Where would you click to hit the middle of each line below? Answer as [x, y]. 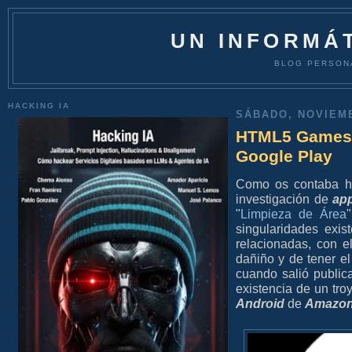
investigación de [284, 198]
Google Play [284, 156]
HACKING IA [39, 105]
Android [260, 303]
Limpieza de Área [294, 213]
